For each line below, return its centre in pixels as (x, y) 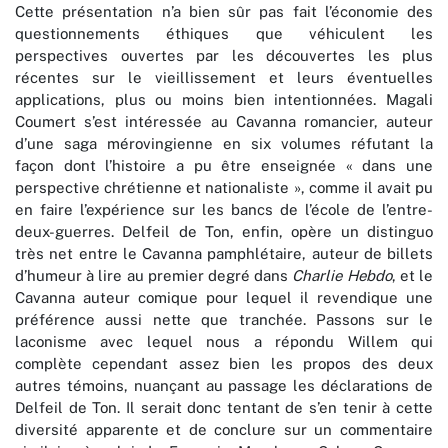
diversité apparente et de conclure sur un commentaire (224, 430)
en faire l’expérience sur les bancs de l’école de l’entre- (224, 210)
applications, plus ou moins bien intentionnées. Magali (224, 100)
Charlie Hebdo (342, 276)
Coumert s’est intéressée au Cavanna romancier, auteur (224, 122)
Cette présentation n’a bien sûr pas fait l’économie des (224, 12)
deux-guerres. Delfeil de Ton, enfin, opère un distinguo (224, 232)
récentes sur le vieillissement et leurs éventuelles (224, 78)
